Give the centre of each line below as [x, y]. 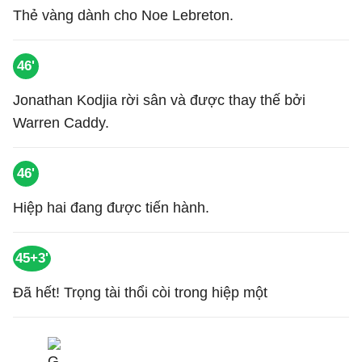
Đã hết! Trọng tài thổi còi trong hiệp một [140, 293]
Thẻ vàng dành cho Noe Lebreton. [123, 15]
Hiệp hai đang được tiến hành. [111, 208]
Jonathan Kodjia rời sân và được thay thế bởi [159, 100]
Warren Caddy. [61, 123]
